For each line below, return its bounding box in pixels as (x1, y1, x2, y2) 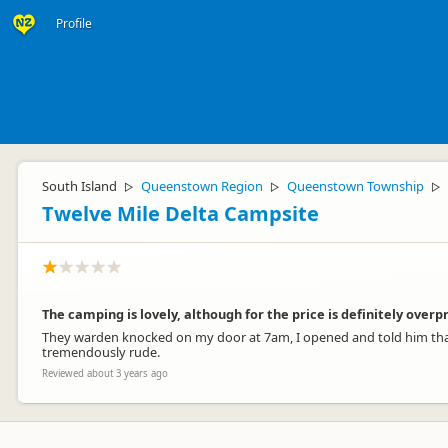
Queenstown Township (287, 177, 424, 195)
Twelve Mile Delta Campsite (42, 200, 319, 227)
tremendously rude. (42, 343, 160, 361)
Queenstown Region (141, 177, 263, 195)
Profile (56, 15, 92, 32)
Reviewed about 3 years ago (42, 367, 168, 380)
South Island (42, 177, 117, 195)
